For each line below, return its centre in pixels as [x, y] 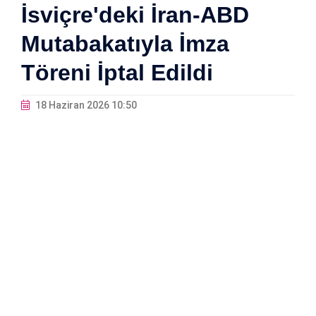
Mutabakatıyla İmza [125, 44]
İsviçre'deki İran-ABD [135, 15]
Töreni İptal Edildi [117, 73]
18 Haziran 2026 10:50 [85, 105]
